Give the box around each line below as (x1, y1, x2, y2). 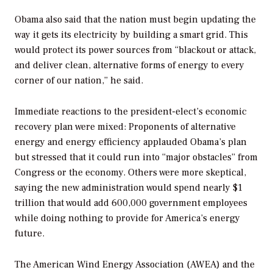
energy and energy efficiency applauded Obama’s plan (15, 136, 247, 149)
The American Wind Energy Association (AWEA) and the (15, 258, 255, 271)
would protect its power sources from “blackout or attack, (15, 44, 256, 57)
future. (15, 227, 44, 240)
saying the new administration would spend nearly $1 (15, 182, 243, 194)
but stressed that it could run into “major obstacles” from (15, 151, 258, 164)
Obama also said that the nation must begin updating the (15, 13, 256, 26)
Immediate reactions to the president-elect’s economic (15, 105, 247, 118)
